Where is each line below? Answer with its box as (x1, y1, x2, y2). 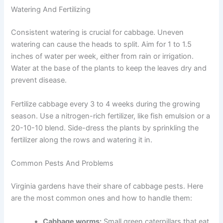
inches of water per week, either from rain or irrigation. (11, 52, 194, 61)
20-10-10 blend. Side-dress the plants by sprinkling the (11, 123, 199, 132)
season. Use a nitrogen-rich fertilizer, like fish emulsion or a (11, 111, 211, 120)
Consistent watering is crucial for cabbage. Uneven (11, 28, 184, 37)
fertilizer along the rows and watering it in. (11, 135, 153, 144)
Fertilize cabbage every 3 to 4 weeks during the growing (11, 99, 201, 109)
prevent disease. (11, 76, 67, 85)
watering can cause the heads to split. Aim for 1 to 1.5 (11, 40, 192, 49)
